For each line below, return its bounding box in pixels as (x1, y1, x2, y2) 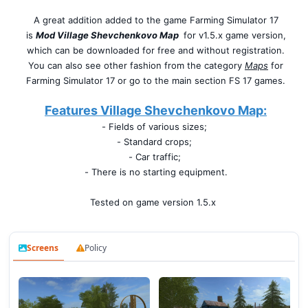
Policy (85, 241, 107, 254)
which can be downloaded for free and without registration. (27, 45, 285, 56)
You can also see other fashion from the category (28, 60, 245, 71)
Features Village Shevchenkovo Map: (45, 103, 267, 118)
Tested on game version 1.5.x (90, 197, 219, 208)
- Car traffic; (128, 151, 181, 162)
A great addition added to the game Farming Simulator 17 (33, 14, 278, 25)
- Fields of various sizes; (102, 121, 207, 132)
